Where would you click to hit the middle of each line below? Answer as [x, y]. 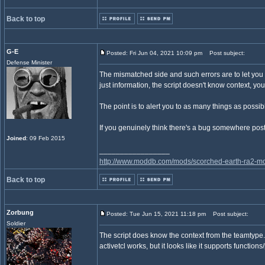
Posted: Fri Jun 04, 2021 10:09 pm [154, 53]
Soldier [16, 223]
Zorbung [20, 212]
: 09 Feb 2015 [46, 138]
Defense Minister [29, 62]
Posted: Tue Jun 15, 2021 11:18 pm [156, 214]
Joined [16, 138]
